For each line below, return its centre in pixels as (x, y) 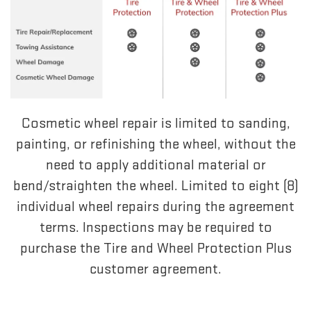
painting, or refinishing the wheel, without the (155, 144)
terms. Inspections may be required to (155, 228)
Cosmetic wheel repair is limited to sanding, (155, 124)
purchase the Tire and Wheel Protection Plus (155, 249)
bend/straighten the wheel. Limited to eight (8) (155, 186)
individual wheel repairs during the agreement (155, 207)
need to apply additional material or (155, 165)
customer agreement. (155, 269)
